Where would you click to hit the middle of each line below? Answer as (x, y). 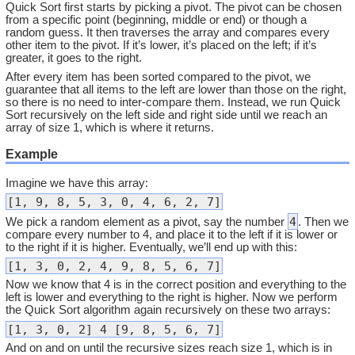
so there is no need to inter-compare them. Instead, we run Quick (174, 102)
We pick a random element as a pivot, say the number (147, 221)
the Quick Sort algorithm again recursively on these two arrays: (168, 310)
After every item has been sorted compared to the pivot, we (158, 76)
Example (32, 153)
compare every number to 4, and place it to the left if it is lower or (172, 234)
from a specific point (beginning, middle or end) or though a (157, 20)
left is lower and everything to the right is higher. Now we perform (172, 298)
